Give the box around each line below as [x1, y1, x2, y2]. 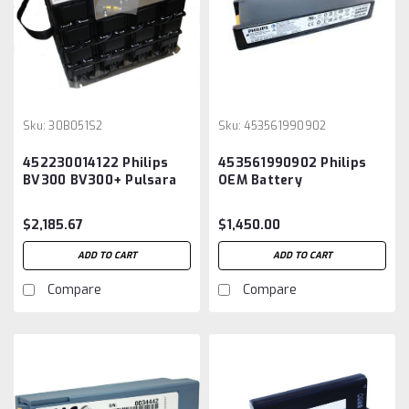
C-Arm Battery [23, 188, 121, 206]
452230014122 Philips [23, 153, 168, 172]
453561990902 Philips [218, 153, 366, 172]
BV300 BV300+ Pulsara [23, 171, 176, 189]
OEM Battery [218, 171, 302, 189]
